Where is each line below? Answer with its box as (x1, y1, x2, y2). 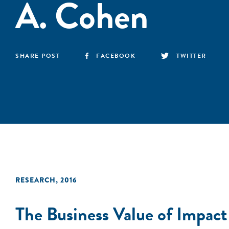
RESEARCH (15, 175, 56, 185)
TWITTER (176, 51, 207, 60)
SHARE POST (15, 51, 60, 60)
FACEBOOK (96, 51, 136, 60)
